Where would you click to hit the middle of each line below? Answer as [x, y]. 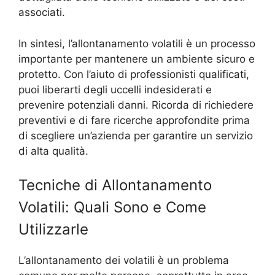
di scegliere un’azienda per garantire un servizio [136, 135]
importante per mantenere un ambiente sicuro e [137, 59]
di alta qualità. [53, 151]
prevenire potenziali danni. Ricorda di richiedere [136, 105]
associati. [42, 13]
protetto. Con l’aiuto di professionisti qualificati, [134, 74]
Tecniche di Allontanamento [115, 185]
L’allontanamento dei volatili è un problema [124, 261]
